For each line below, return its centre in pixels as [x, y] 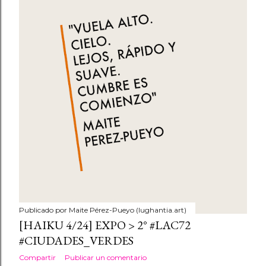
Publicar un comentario [106, 257]
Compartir [37, 257]
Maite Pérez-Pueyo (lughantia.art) [128, 210]
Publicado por [44, 210]
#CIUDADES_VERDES [76, 240]
